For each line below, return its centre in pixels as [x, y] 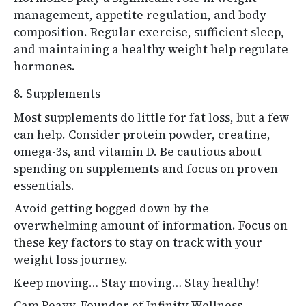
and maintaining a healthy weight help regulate [151, 49]
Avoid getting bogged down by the [111, 209]
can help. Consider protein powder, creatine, [142, 134]
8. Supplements [57, 93]
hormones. [44, 66]
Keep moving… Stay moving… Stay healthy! [136, 282]
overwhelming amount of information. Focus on [151, 226]
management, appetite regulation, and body [140, 15]
